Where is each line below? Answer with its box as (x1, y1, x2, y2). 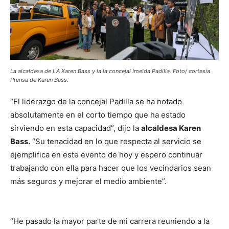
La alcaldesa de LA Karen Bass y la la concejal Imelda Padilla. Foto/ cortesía (10, 67, 210, 75)
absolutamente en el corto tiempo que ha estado (10, 110, 186, 120)
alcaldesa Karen (141, 123, 201, 133)
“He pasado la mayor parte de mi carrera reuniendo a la (10, 216, 210, 226)
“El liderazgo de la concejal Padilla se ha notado (10, 97, 182, 107)
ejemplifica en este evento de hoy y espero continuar (10, 150, 202, 160)
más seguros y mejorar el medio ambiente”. (10, 176, 167, 187)
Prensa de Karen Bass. (10, 76, 68, 84)
